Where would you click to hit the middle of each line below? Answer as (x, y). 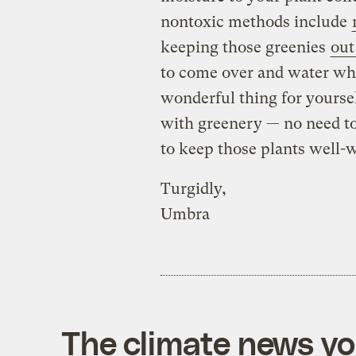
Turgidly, (193, 189)
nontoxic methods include (255, 22)
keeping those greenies (245, 48)
